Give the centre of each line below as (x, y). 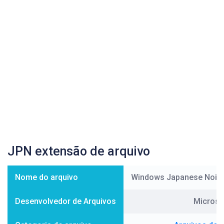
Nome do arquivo (46, 177)
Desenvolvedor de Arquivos (65, 201)
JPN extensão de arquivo (79, 151)
